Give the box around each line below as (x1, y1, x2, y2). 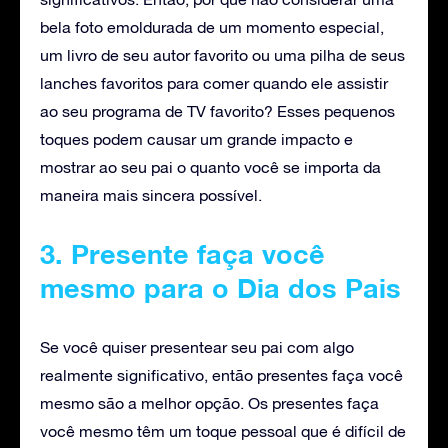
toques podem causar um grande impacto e (40, 129, 353, 148)
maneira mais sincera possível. (40, 185, 262, 204)
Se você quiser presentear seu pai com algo (40, 337, 354, 356)
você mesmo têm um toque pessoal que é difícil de (40, 421, 406, 440)
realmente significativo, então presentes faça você (40, 365, 403, 384)
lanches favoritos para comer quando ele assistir (40, 73, 388, 92)
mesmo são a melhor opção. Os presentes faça (40, 393, 379, 412)
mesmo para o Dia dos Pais (40, 271, 401, 304)
